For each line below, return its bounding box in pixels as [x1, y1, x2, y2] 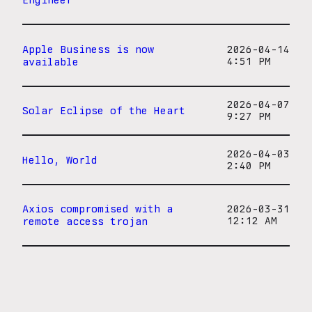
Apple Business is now [22, 42, 154, 56]
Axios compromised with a [22, 202, 173, 216]
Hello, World [22, 153, 97, 166]
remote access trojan [22, 214, 148, 228]
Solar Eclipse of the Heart [22, 104, 185, 118]
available [22, 54, 79, 68]
